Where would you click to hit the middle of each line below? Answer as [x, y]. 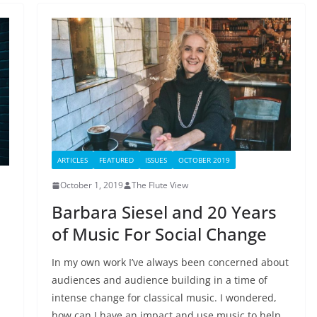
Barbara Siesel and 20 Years [164, 212]
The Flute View [160, 185]
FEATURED [116, 160]
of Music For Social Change [159, 234]
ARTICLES [72, 160]
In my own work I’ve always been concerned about [170, 263]
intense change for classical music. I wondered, [164, 298]
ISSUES [156, 160]
